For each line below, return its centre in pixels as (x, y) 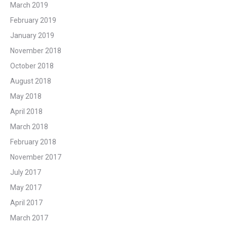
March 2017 (29, 218)
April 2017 (26, 203)
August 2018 (31, 81)
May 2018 (26, 97)
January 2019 (32, 36)
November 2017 (36, 157)
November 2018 (36, 51)
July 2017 (26, 173)
